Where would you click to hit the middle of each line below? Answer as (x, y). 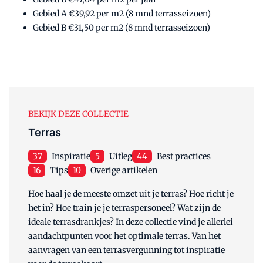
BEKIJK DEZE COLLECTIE (78, 114)
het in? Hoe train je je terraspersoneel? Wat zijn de (124, 208)
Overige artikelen (124, 170)
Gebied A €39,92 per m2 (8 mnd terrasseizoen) (122, 13)
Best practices (184, 156)
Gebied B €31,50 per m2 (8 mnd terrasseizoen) (122, 27)
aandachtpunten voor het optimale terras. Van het (124, 236)
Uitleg (121, 156)
